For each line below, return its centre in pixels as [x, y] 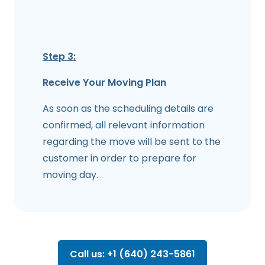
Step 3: [59, 56]
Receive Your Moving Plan [104, 82]
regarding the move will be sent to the [132, 141]
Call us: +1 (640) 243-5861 [132, 254]
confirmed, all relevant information [124, 125]
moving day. [70, 174]
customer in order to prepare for [119, 158]
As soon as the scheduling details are [128, 108]
